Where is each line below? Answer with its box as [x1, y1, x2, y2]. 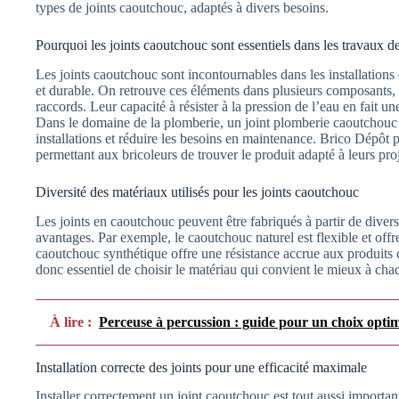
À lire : [50, 313, 92, 330]
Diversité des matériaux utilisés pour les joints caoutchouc [36, 183, 359, 199]
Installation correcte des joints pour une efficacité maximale [36, 359, 367, 375]
